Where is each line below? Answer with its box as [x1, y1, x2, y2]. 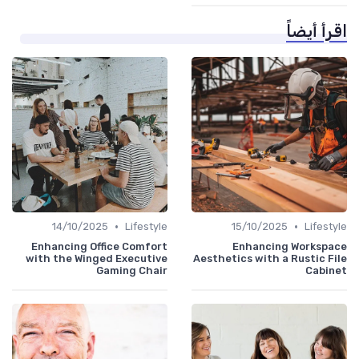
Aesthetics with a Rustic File [193, 252, 347, 265]
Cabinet [305, 264, 347, 277]
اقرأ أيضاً [286, 22, 347, 42]
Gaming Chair [96, 264, 167, 277]
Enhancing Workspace [232, 240, 347, 253]
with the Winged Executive [26, 252, 167, 265]
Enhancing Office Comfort [31, 240, 167, 253]
